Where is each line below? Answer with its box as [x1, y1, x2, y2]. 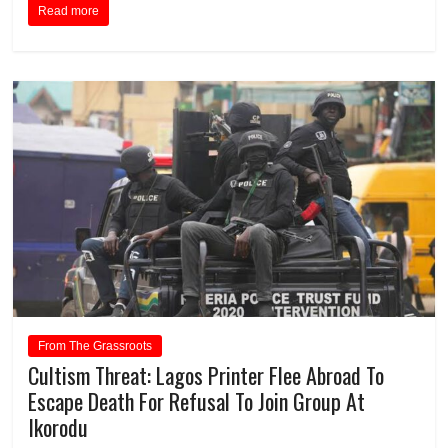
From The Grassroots [38, 339, 153, 354]
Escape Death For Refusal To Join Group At [28, 385, 366, 418]
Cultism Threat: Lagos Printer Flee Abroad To [28, 359, 385, 392]
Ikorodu [28, 411, 89, 444]
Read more [38, 3, 100, 18]
